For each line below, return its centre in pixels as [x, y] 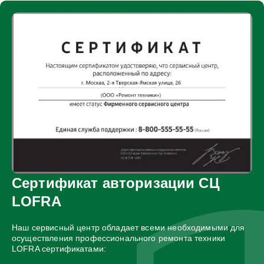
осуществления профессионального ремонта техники [119, 238]
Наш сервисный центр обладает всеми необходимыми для [128, 227]
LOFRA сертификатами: [59, 248]
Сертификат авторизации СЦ [116, 183]
